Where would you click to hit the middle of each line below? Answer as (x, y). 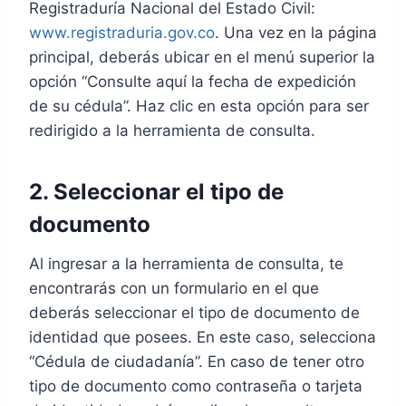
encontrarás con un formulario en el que (174, 288)
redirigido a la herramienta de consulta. (172, 130)
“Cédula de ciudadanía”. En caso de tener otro (197, 362)
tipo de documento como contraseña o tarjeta (196, 386)
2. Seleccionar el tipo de (156, 192)
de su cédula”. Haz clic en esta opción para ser (199, 106)
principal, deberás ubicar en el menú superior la (202, 57)
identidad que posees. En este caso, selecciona (203, 337)
